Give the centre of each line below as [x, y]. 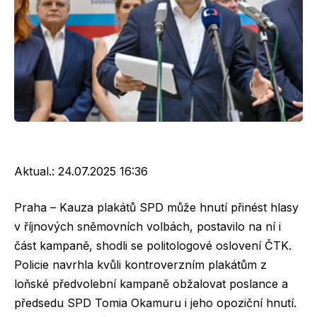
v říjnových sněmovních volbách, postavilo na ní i [148, 227]
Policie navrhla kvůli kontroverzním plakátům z [140, 265]
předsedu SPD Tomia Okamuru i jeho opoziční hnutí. [155, 303]
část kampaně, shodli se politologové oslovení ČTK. [153, 246]
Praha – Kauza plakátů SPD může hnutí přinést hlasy [156, 208]
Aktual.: [36, 171]
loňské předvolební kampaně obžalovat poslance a [151, 284]
